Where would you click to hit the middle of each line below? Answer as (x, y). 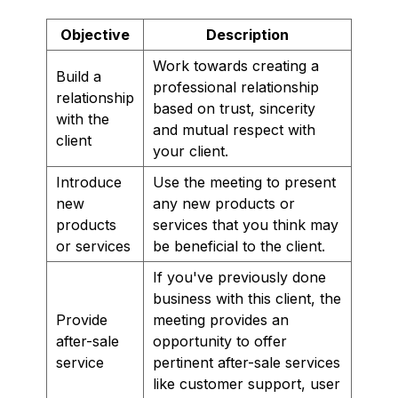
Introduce (89, 182)
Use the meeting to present (244, 182)
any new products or (224, 203)
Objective (95, 34)
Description (247, 34)
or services (93, 246)
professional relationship (236, 87)
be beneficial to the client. (239, 246)
